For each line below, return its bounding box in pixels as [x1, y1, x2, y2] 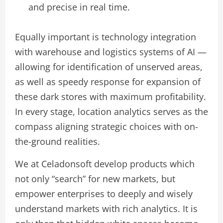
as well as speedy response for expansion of [15, 76, 201, 88]
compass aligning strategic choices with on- [15, 120, 198, 133]
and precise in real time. [28, 1, 130, 13]
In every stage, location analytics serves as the [15, 106, 208, 118]
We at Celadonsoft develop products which [15, 158, 195, 170]
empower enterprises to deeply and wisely [15, 188, 193, 200]
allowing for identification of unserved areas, [15, 61, 203, 73]
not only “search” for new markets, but [15, 173, 175, 185]
